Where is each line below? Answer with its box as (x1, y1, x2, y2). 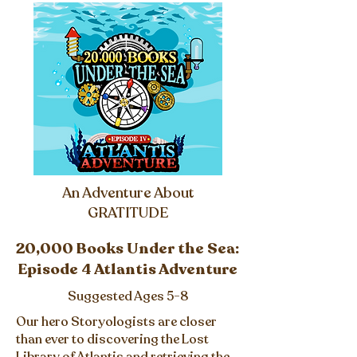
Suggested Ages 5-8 (67, 288, 188, 305)
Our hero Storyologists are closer (16, 313, 217, 331)
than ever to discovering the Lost (16, 331, 209, 348)
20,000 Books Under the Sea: (16, 238, 239, 259)
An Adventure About (61, 183, 194, 202)
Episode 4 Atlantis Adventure (18, 259, 237, 280)
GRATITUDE (88, 203, 168, 222)
